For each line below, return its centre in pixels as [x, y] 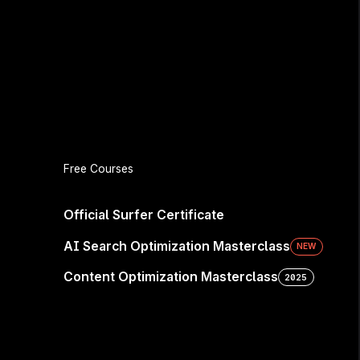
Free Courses [98, 169]
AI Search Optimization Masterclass [176, 246]
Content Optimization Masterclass [170, 277]
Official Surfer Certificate [143, 215]
